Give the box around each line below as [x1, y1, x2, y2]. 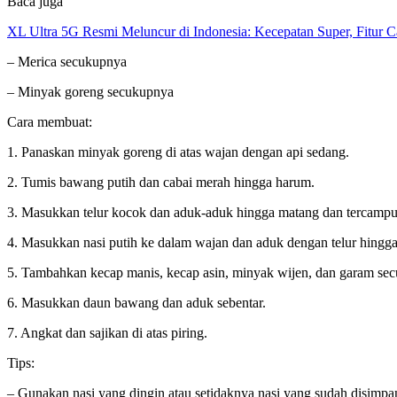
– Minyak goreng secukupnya [7, 83, 174, 99]
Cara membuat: [7, 113, 92, 129]
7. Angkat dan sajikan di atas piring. [7, 324, 207, 340]
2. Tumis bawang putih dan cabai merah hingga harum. [7, 174, 315, 190]
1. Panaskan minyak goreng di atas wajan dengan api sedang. [7, 144, 349, 160]
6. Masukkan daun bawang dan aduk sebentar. [7, 294, 266, 310]
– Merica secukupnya [7, 53, 127, 69]
